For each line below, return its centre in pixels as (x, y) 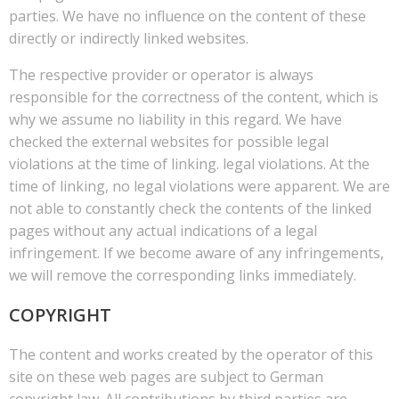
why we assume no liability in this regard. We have (175, 119)
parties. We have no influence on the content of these (187, 16)
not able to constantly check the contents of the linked (190, 208)
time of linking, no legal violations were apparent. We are (199, 186)
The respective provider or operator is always (161, 74)
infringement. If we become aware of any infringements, (196, 252)
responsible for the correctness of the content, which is (194, 97)
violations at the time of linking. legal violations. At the (189, 163)
